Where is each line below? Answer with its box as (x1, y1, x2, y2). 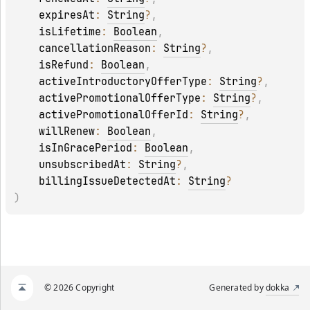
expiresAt (39, 8, 95, 23)
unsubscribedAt (39, 158, 126, 172)
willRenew (39, 125, 95, 139)
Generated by (209, 282, 266, 293)
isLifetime (39, 25, 101, 39)
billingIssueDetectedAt (39, 174, 176, 189)
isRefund (39, 58, 89, 73)
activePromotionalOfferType (39, 91, 201, 106)
